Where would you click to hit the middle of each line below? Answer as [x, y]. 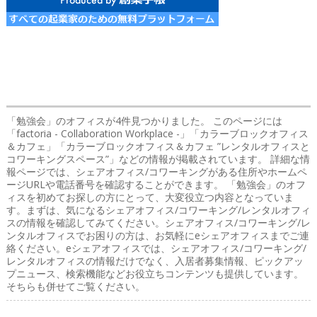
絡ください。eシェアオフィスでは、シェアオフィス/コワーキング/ [156, 248]
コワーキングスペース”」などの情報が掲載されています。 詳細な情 [158, 158]
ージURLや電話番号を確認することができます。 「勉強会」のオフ [156, 184]
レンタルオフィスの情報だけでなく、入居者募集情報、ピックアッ [155, 260]
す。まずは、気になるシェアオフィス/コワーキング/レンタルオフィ [158, 209]
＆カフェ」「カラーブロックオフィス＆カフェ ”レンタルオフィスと [158, 146]
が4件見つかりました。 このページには [194, 120]
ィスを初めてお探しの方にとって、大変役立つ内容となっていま [150, 197]
